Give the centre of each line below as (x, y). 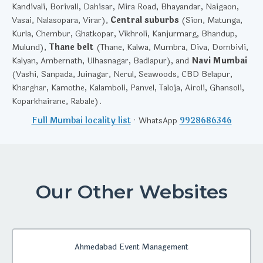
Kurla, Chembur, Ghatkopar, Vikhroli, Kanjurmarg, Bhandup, (124, 34)
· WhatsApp (155, 121)
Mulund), (30, 47)
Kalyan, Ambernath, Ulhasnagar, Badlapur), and (102, 61)
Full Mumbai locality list (81, 121)
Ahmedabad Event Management (131, 247)
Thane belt (71, 47)
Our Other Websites (131, 192)
